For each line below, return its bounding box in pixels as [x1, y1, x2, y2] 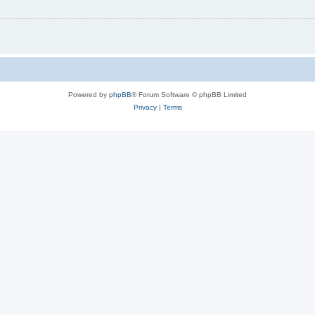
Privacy [133, 103, 157, 111]
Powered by [68, 90, 109, 98]
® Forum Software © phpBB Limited [131, 90, 247, 98]
